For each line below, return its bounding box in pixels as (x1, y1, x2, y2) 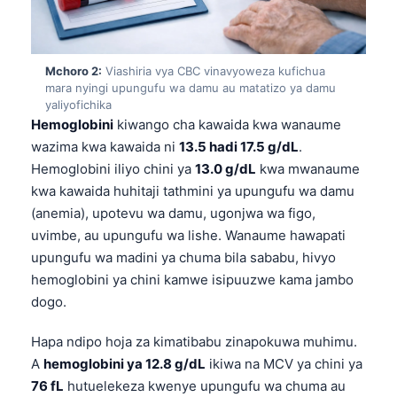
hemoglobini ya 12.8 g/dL (43, 355, 206, 373)
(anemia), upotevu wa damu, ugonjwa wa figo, (31, 205, 315, 222)
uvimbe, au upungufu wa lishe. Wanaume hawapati (31, 227, 346, 245)
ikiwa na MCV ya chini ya (206, 355, 362, 373)
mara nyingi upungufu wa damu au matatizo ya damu (45, 81, 336, 96)
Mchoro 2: (45, 64, 102, 79)
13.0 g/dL (195, 160, 256, 178)
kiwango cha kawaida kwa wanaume (113, 116, 341, 134)
